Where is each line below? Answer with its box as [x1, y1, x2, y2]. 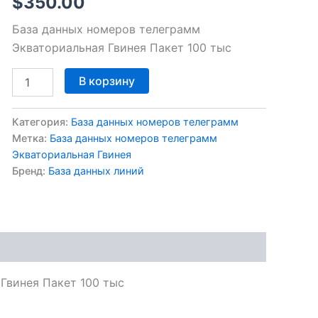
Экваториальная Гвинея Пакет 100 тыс [11, 40, 231, 55]
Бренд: [11, 164, 48, 177]
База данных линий [48, 164, 144, 177]
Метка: [11, 131, 50, 144]
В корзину [78, 73, 135, 88]
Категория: [11, 115, 71, 128]
